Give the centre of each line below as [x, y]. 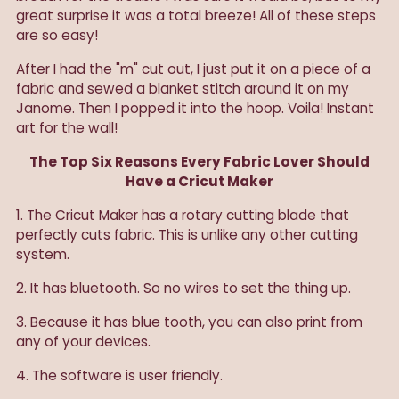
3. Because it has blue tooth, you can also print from [189, 322]
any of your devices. [83, 341]
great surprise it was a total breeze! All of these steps [196, 15]
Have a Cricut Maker [199, 181]
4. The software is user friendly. [121, 375]
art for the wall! [67, 127]
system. [43, 254]
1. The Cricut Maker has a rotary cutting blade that [183, 215]
